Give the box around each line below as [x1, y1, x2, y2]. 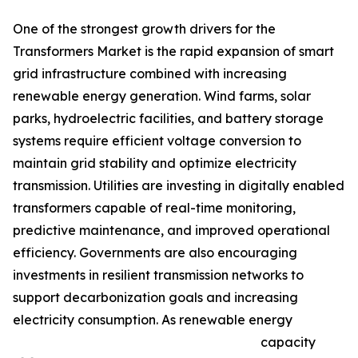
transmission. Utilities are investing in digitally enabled [13, 177, 344, 194]
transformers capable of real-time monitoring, [13, 200, 296, 217]
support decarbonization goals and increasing [13, 289, 298, 306]
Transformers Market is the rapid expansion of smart [13, 43, 334, 60]
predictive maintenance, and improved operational [13, 222, 330, 239]
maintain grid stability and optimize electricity [13, 155, 296, 172]
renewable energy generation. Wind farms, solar [13, 88, 311, 105]
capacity [261, 334, 316, 351]
